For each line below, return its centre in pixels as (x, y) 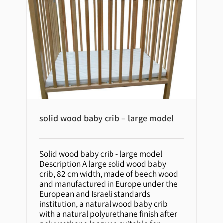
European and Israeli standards (95, 193)
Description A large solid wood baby (103, 163)
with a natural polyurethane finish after (109, 213)
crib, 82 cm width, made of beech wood (109, 173)
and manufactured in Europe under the (109, 183)
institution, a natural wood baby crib (104, 203)
